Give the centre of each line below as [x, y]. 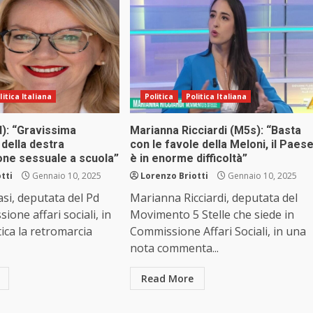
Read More [167, 279]
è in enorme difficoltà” [188, 159]
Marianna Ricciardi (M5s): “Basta [215, 131]
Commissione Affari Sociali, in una [218, 232]
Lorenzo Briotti [174, 176]
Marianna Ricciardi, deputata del [213, 198]
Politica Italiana [216, 97]
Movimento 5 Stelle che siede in [212, 215]
